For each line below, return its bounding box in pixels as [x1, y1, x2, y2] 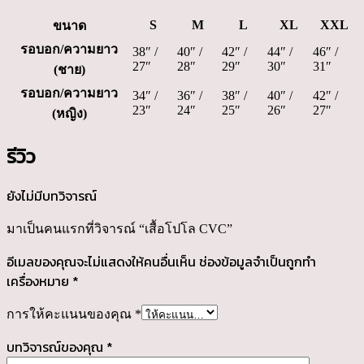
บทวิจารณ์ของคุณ [6, 337, 106, 357]
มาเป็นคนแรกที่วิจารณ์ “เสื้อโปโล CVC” [6, 222, 232, 236]
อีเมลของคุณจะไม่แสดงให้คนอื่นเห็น [6, 252, 196, 272]
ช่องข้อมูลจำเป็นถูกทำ [199, 252, 316, 272]
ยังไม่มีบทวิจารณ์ [6, 186, 97, 206]
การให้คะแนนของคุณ [6, 307, 135, 322]
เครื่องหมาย [6, 271, 72, 292]
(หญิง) [51, 106, 87, 120]
